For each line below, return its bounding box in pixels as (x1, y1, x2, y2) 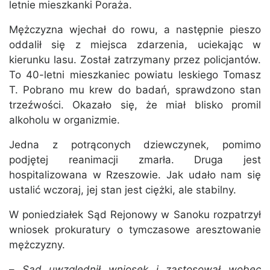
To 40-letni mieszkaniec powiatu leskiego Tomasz (9, 69, 261, 81)
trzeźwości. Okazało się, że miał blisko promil (9, 99, 261, 111)
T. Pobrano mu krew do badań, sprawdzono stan (9, 84, 261, 96)
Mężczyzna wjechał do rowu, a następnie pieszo (9, 24, 261, 36)
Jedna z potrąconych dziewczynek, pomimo (9, 139, 261, 151)
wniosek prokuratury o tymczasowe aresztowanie (9, 224, 261, 236)
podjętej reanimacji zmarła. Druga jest (9, 154, 261, 166)
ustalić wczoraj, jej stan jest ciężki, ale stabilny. (9, 184, 236, 196)
